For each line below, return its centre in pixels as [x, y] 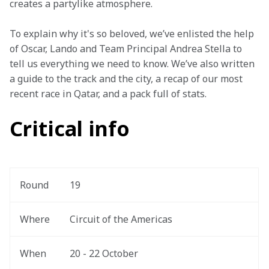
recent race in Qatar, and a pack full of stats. [108, 94]
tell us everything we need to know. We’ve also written [133, 64]
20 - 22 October [104, 253]
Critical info [70, 128]
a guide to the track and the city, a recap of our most [127, 79]
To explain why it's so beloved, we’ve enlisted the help [133, 34]
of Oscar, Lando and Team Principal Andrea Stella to [127, 49]
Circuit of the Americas [121, 219]
